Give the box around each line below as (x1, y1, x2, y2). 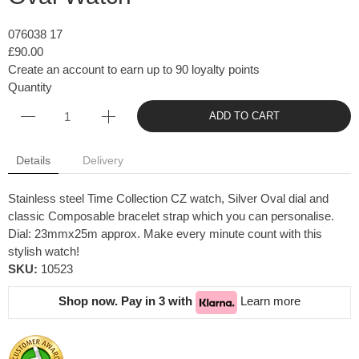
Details (16, 154, 50, 167)
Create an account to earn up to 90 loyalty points (8, 63, 260, 77)
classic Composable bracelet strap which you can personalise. (8, 209, 334, 224)
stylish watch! (8, 244, 79, 259)
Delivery (83, 154, 123, 167)
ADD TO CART (208, 110, 280, 123)
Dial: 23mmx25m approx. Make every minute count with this (8, 227, 322, 241)
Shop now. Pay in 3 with (58, 294, 196, 309)
